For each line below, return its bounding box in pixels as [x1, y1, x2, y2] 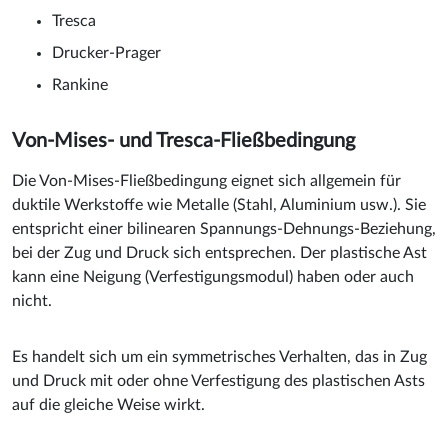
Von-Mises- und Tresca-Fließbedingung [12, 130, 355, 151]
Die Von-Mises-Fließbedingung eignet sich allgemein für [12, 172, 401, 189]
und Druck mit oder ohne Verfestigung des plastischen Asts [12, 372, 425, 389]
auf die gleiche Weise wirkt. [12, 396, 205, 413]
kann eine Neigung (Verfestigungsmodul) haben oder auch [12, 268, 414, 285]
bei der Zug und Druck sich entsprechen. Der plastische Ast [12, 244, 427, 261]
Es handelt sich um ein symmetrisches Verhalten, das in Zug [12, 348, 427, 365]
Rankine [52, 76, 108, 93]
